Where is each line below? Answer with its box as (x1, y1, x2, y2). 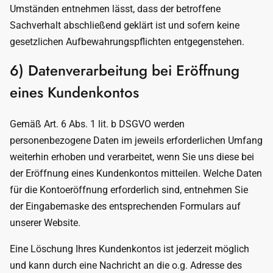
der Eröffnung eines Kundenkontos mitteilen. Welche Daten (10, 168, 262, 179)
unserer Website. (10, 217, 80, 229)
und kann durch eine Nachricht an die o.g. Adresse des (10, 260, 242, 271)
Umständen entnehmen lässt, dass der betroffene (10, 3, 221, 15)
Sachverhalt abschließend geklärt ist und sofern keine (10, 19, 239, 31)
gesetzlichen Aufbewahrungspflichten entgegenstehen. (10, 36, 244, 48)
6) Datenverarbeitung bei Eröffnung (10, 60, 239, 81)
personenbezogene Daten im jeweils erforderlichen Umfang (10, 135, 263, 146)
